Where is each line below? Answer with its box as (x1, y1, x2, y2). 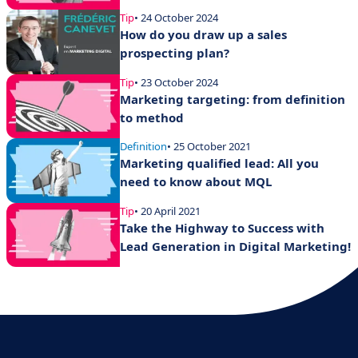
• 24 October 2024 (134, 10, 218, 26)
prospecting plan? (120, 45, 229, 62)
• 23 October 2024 (134, 74, 218, 89)
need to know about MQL (120, 173, 272, 190)
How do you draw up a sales (120, 26, 287, 43)
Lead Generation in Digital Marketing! (120, 237, 351, 254)
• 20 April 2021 (134, 203, 201, 218)
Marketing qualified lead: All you (120, 155, 319, 172)
